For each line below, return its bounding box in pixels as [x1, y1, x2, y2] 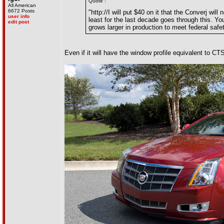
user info [8, 13, 29, 19]
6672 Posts [8, 8, 34, 13]
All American [8, 2, 36, 8]
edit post [8, 19, 29, 24]
